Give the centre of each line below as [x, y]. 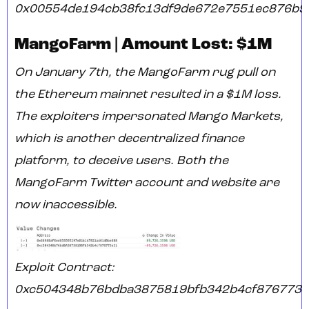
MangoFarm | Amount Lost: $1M [143, 45]
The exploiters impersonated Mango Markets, [149, 117]
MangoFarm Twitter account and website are [147, 183]
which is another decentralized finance [129, 139]
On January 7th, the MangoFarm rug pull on [145, 73]
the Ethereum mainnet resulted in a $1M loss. [148, 95]
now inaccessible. [66, 206]
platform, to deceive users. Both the [121, 161]
